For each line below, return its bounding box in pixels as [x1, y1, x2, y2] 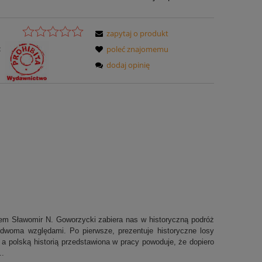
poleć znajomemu [106, 44, 169, 55]
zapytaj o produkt [106, 28, 169, 39]
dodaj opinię [106, 60, 150, 71]
